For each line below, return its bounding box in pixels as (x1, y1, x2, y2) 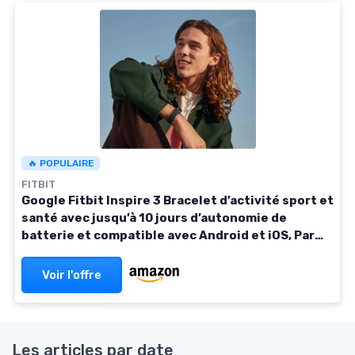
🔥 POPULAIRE (27, 158, 94, 170)
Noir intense (21, 246, 99, 261)
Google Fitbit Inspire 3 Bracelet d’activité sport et (21, 193, 334, 208)
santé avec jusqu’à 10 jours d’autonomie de (21, 211, 287, 226)
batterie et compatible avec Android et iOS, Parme (21, 228, 334, 243)
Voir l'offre (42, 268, 101, 283)
